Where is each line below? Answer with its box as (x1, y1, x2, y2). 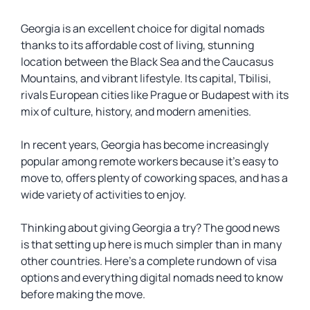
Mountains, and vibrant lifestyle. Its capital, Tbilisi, (21, 71, 271, 86)
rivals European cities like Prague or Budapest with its (21, 87, 289, 102)
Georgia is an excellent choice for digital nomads (21, 21, 264, 36)
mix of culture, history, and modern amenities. (21, 104, 253, 119)
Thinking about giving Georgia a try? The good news (21, 220, 280, 235)
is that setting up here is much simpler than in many (21, 237, 282, 252)
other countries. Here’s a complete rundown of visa (21, 253, 277, 268)
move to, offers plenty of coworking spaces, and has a (21, 170, 288, 185)
